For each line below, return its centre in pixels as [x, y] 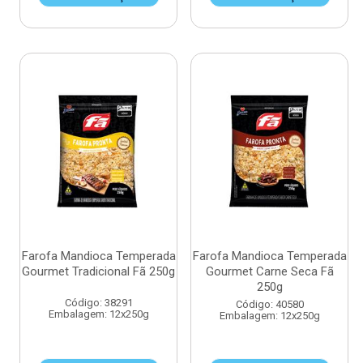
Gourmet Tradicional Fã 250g [98, 271]
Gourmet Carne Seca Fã [269, 271]
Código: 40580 [269, 304]
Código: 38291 [98, 303]
